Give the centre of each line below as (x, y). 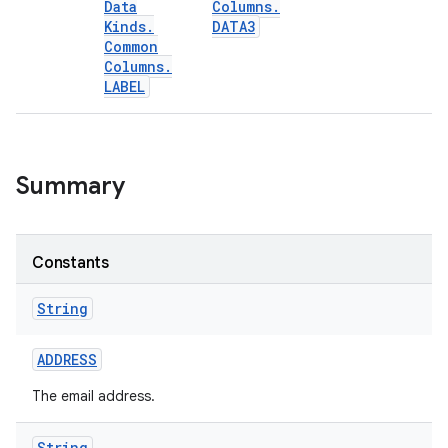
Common (131, 46)
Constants (70, 263)
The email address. (93, 396)
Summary (70, 186)
